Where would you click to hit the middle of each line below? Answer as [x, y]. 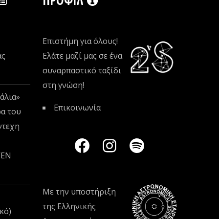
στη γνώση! [63, 85]
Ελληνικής [76, 206]
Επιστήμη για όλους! [80, 41]
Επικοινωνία [77, 107]
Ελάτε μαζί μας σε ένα [82, 55]
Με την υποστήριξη [79, 191]
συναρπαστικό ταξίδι [82, 70]
